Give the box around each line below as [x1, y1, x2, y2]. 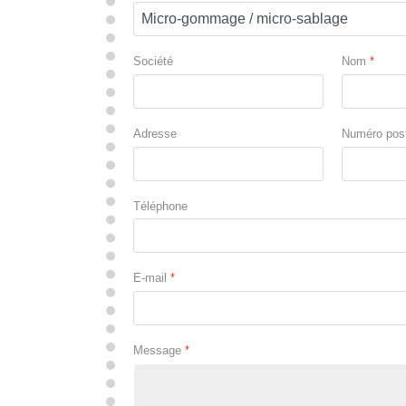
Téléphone [133, 198, 188, 213]
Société [133, 53, 173, 68]
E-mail [133, 271, 170, 285]
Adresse [133, 126, 177, 140]
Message [133, 343, 185, 358]
